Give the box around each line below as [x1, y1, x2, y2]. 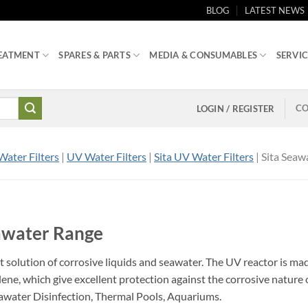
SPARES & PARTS [58, 49, 131, 60]
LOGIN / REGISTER [196, 102, 275, 114]
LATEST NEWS [245, 5, 305, 16]
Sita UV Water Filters [154, 150, 254, 163]
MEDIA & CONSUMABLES [149, 49, 258, 60]
